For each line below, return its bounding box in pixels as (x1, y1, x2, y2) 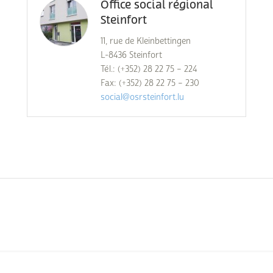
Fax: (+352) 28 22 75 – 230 (100, 78, 199, 88)
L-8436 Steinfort (100, 50, 162, 60)
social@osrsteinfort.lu (100, 92, 184, 102)
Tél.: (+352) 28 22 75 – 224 (100, 64, 197, 74)
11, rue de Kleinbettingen (100, 36, 191, 46)
